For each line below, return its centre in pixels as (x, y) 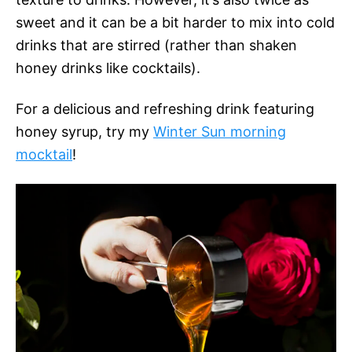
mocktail (44, 155)
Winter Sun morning (220, 132)
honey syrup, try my (84, 132)
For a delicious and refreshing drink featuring (165, 109)
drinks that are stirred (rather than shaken (156, 46)
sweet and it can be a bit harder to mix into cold (175, 23)
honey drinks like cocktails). (108, 68)
